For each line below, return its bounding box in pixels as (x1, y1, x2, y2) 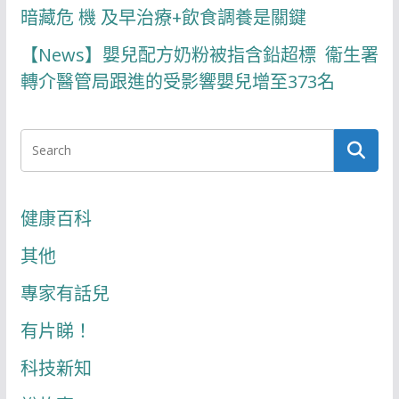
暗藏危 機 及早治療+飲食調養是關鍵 (20, 4, 306, 29)
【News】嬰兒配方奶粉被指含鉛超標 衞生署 (20, 42, 379, 67)
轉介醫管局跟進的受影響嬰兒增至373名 (20, 69, 335, 94)
